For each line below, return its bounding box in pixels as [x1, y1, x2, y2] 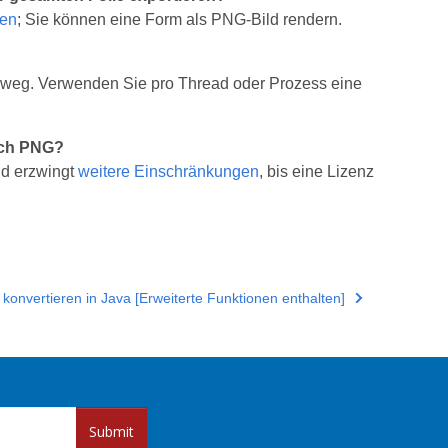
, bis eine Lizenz [258, 163, 374, 180]
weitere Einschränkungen [77, 163, 259, 180]
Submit [89, 422, 134, 441]
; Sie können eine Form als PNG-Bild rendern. [16, 11, 342, 28]
